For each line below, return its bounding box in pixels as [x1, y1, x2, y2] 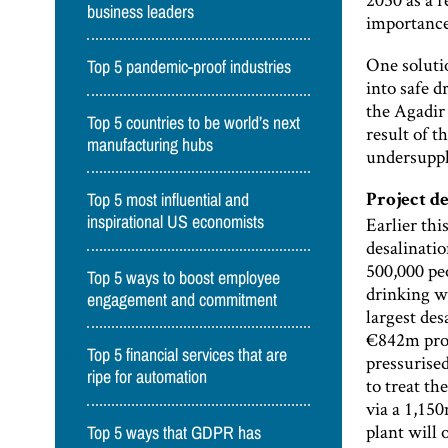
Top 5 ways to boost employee [87, 267, 281, 288]
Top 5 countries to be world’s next [87, 112, 301, 133]
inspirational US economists [87, 212, 265, 233]
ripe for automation [87, 367, 208, 388]
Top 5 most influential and [87, 190, 250, 211]
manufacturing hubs [87, 134, 214, 155]
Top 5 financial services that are [87, 345, 288, 366]
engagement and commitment [87, 289, 278, 310]
